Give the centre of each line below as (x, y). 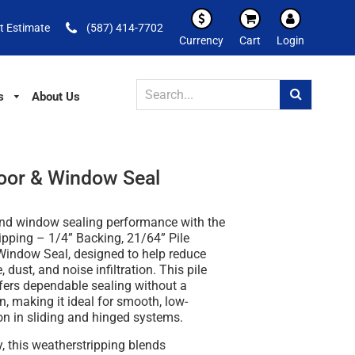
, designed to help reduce (137, 254)
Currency (202, 40)
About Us (55, 96)
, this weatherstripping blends (84, 345)
